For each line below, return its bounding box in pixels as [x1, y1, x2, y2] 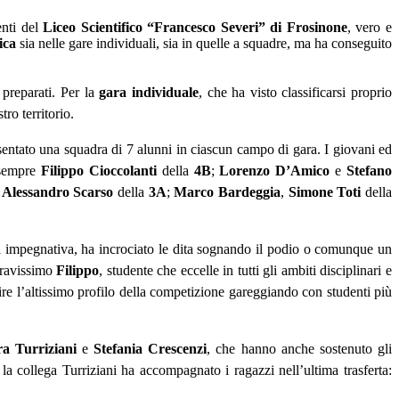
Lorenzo [219, 163, 271, 179]
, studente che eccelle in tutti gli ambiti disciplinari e [99, 263, 393, 279]
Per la [61, 85, 100, 101]
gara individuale [99, 85, 199, 101]
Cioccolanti [88, 163, 157, 179]
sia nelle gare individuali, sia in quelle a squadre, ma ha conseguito [20, 36, 392, 52]
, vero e [346, 20, 393, 36]
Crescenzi [148, 341, 208, 357]
